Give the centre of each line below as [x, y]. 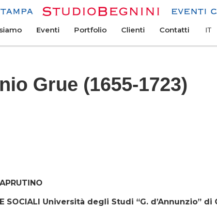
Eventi [48, 30]
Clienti [133, 30]
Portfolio [90, 30]
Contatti [174, 30]
